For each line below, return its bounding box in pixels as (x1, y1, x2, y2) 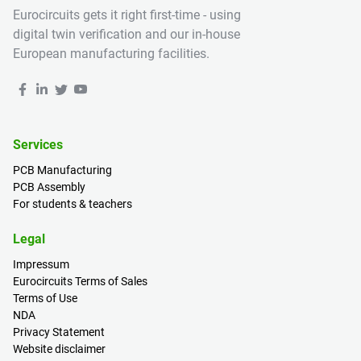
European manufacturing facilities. (13, 46, 210, 61)
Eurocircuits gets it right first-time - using (13, 7, 241, 23)
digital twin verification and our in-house (13, 27, 240, 42)
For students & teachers (13, 197, 132, 210)
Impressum (13, 258, 69, 271)
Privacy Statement (13, 326, 105, 338)
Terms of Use (13, 292, 77, 305)
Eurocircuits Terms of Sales (13, 275, 147, 288)
